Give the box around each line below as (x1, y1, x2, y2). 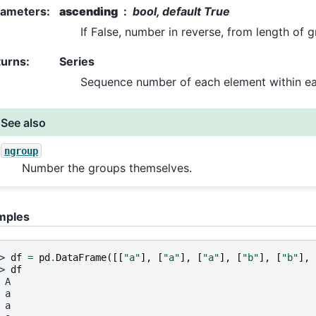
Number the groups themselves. (22, 161, 193, 176)
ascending (59, 4, 118, 19)
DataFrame (56, 251, 107, 263)
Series (59, 54, 95, 69)
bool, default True (133, 4, 230, 19)
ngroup (4, 145, 39, 157)
